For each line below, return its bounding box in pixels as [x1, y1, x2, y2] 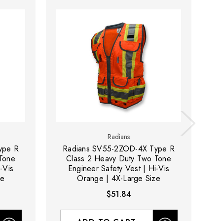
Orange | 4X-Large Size [77, 173, 160, 184]
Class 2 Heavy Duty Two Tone [66, 153, 171, 165]
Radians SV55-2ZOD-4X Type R [63, 143, 175, 155]
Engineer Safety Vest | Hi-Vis [68, 163, 170, 175]
